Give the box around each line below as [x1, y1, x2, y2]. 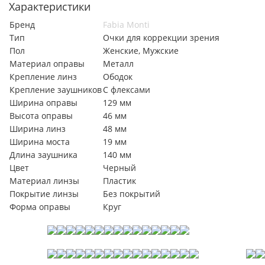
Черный [103, 162, 136, 173]
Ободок [103, 71, 132, 82]
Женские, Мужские [103, 45, 179, 56]
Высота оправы [9, 110, 73, 121]
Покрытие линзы [9, 188, 79, 199]
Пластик [103, 175, 136, 186]
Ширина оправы [9, 97, 77, 108]
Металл [103, 58, 134, 69]
